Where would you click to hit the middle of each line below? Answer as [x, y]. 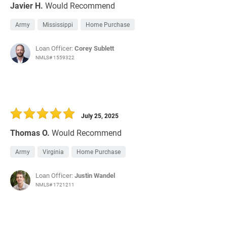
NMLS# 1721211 [55, 185]
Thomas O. [30, 133]
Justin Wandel [95, 176]
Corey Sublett [94, 48]
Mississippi [58, 25]
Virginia [53, 152]
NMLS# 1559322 [55, 58]
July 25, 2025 [100, 116]
